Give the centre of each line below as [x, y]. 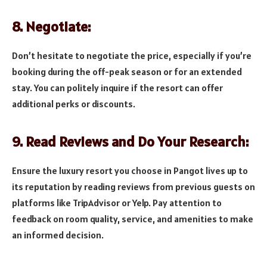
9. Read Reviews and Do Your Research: [130, 142]
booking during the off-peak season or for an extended [127, 72]
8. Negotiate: [51, 27]
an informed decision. [58, 235]
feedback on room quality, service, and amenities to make [133, 219]
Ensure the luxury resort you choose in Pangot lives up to [130, 171]
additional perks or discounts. [74, 104]
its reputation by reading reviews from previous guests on [133, 187]
